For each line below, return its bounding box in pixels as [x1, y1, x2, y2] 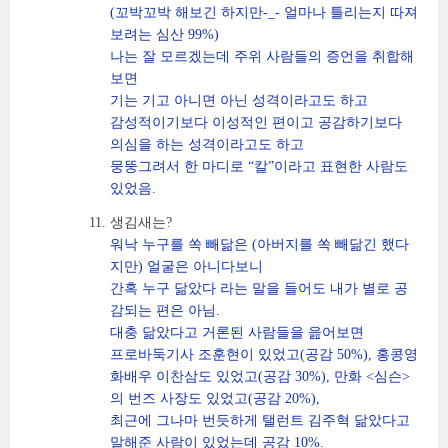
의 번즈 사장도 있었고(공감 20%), [110, 391, 320, 406]
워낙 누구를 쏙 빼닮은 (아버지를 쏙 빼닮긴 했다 [110, 237, 409, 252]
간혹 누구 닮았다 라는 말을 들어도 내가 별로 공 [110, 281, 408, 296]
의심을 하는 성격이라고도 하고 [110, 137, 304, 152]
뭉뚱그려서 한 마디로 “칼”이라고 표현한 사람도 [110, 159, 408, 174]
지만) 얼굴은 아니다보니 [110, 259, 263, 274]
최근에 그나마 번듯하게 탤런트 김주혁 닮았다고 [110, 413, 410, 428]
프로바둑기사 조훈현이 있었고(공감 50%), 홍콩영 [110, 347, 418, 362]
